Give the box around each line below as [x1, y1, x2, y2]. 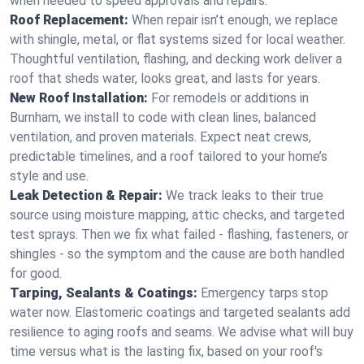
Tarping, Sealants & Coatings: [10, 285, 197, 301]
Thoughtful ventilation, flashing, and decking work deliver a [10, 51, 342, 67]
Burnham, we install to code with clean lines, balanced [10, 110, 316, 125]
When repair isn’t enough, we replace [132, 12, 338, 28]
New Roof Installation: [10, 90, 148, 106]
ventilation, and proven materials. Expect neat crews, [10, 129, 311, 145]
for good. [10, 266, 62, 281]
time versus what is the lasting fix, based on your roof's [10, 344, 323, 359]
